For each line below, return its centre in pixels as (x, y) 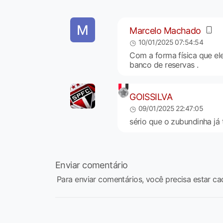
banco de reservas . (164, 65)
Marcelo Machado (165, 30)
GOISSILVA (151, 97)
